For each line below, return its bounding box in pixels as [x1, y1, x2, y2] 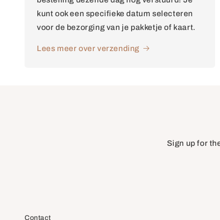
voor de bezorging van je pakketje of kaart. [37, 23, 196, 31]
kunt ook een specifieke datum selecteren [37, 9, 193, 18]
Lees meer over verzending [37, 44, 139, 53]
